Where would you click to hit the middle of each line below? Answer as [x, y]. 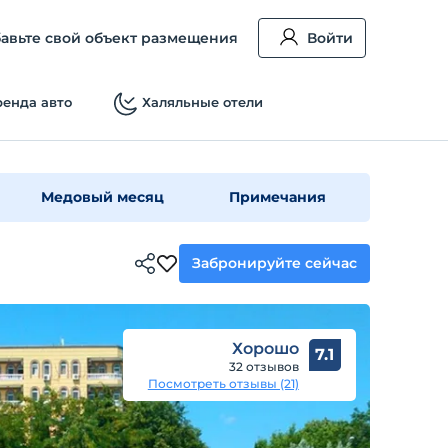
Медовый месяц [102, 197]
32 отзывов [263, 366]
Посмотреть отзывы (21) [223, 383]
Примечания [278, 197]
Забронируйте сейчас [275, 262]
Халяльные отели [202, 102]
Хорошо [265, 348]
